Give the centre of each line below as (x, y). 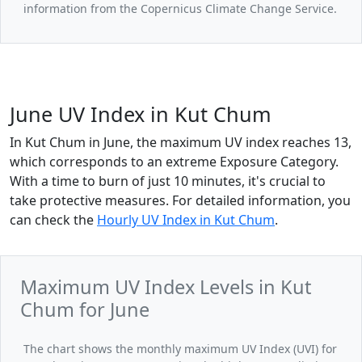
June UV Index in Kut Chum (141, 114)
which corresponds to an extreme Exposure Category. (174, 162)
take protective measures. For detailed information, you (180, 201)
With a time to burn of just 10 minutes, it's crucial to (168, 181)
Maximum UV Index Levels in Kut (166, 287)
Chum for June (85, 310)
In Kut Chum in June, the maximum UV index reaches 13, (181, 143)
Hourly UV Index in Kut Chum (186, 220)
